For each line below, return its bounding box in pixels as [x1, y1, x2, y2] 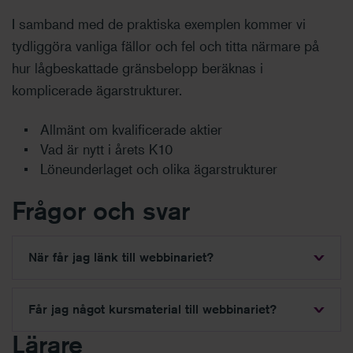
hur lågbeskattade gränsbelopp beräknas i [12, 59, 263, 77]
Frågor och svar [12, 195, 190, 226]
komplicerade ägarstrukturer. [12, 81, 182, 99]
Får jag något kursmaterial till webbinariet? [28, 302, 277, 318]
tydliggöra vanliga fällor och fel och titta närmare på [12, 37, 319, 55]
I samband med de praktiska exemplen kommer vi [12, 15, 306, 33]
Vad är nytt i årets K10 [40, 140, 173, 158]
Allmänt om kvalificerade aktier [40, 121, 222, 139]
